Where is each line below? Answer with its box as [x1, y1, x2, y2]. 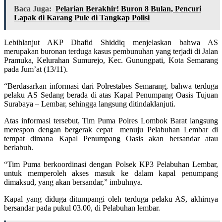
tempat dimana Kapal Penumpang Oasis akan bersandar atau [4, 134, 218, 143]
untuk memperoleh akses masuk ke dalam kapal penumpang [4, 169, 218, 178]
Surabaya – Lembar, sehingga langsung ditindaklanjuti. [4, 100, 175, 109]
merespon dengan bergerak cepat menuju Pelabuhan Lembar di [4, 125, 218, 134]
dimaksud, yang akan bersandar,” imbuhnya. [4, 178, 143, 187]
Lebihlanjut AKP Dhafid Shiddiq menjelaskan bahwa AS [4, 38, 218, 47]
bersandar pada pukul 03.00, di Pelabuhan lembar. [4, 204, 160, 213]
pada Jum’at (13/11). [4, 65, 68, 74]
